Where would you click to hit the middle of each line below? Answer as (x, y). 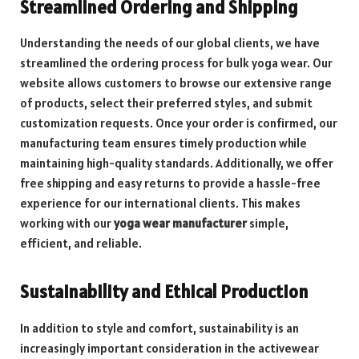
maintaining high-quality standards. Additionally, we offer (177, 163)
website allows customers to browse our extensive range (176, 83)
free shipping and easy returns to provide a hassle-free (170, 184)
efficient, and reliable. (81, 244)
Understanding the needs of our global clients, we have (170, 43)
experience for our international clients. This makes (160, 204)
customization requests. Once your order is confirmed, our (179, 123)
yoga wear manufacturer (180, 224)
